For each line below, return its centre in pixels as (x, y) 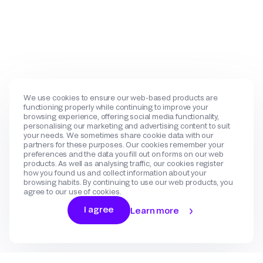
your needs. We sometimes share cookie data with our (119, 135)
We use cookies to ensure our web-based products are (121, 97)
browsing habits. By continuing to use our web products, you (128, 182)
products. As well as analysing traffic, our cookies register (124, 163)
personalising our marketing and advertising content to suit (127, 126)
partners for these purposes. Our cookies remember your (124, 144)
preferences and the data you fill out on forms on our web (124, 154)
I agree (99, 209)
